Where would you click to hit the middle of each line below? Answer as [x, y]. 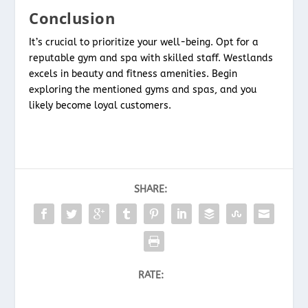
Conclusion [72, 18]
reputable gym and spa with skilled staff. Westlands [151, 58]
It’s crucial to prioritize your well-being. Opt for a [144, 42]
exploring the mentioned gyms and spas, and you [143, 89]
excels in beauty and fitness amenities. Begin [133, 74]
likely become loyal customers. [100, 105]
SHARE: [151, 189]
